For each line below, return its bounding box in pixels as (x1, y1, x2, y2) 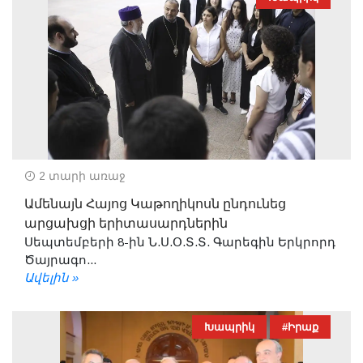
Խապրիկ (204, 320, 254, 333)
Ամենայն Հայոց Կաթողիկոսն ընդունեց (24, 194, 286, 214)
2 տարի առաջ (36, 169, 126, 182)
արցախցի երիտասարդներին (24, 213, 228, 233)
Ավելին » (24, 270, 79, 284)
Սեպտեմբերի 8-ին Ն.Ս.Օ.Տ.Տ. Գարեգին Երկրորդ (24, 234, 335, 249)
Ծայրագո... (24, 252, 96, 267)
